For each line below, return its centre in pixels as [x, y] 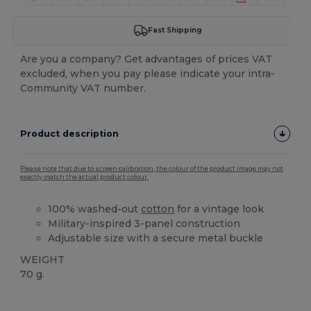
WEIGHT [43, 259]
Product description [70, 133]
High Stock [45, 296]
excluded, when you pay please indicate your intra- [148, 73]
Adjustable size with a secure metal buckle [156, 238]
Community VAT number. [83, 88]
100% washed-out [95, 209]
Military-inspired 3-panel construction [144, 223]
